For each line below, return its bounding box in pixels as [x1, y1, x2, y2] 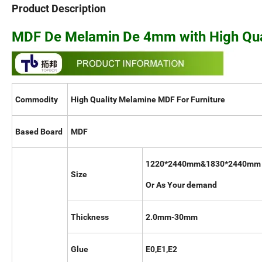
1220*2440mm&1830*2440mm [146, 159, 261, 169]
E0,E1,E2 [146, 244, 177, 254]
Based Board [15, 127, 63, 137]
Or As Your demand [146, 180, 217, 190]
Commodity [15, 95, 58, 105]
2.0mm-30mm [146, 212, 259, 222]
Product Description [12, 2, 106, 15]
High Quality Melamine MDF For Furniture [71, 95, 225, 105]
